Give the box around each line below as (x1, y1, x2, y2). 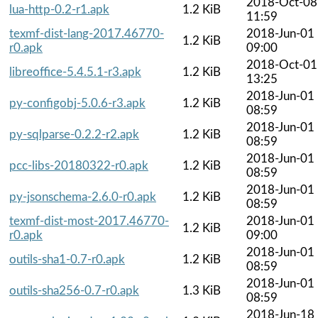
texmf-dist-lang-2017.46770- (9, 27, 164, 40)
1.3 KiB (182, 284, 221, 297)
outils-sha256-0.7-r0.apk (9, 284, 139, 297)
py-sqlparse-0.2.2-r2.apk (9, 128, 139, 141)
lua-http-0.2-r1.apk (9, 3, 109, 16)
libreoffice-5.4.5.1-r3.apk (9, 65, 141, 78)
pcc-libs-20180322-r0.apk (9, 159, 148, 172)
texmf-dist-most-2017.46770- (9, 214, 169, 227)
